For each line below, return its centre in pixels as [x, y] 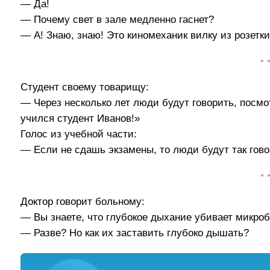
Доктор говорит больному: [83, 201]
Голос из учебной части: [79, 134]
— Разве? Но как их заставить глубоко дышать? [135, 233]
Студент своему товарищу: [85, 87]
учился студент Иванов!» [80, 118]
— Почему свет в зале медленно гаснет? [118, 20]
